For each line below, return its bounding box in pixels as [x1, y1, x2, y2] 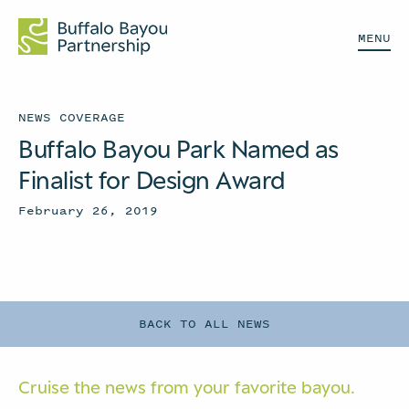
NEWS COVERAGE [18, 109, 125, 126]
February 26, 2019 [18, 202, 158, 219]
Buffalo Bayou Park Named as [18, 134, 339, 163]
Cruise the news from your [18, 377, 235, 397]
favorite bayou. [235, 377, 355, 397]
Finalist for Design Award [18, 165, 285, 194]
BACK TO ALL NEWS [139, 315, 270, 332]
